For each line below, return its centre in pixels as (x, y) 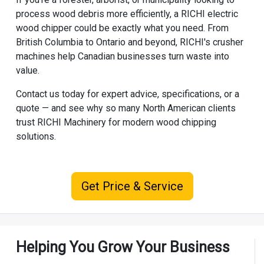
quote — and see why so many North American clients (126, 108)
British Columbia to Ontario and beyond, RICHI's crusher (129, 42)
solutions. (36, 136)
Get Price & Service (132, 186)
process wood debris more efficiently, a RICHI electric (127, 14)
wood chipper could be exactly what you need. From (122, 28)
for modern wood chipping (161, 122)
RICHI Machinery (71, 122)
